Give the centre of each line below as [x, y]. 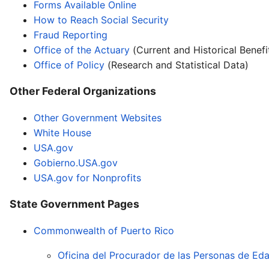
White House [62, 132]
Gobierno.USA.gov [76, 162]
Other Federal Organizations [83, 91]
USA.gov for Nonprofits [87, 177]
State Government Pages [74, 204]
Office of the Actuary [83, 50]
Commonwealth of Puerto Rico [104, 231]
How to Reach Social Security [101, 20]
